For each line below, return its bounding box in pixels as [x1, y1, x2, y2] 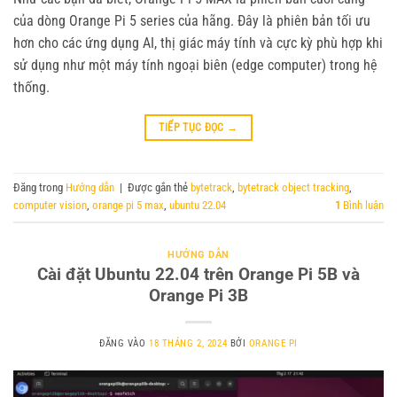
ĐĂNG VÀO [99, 338, 150, 350]
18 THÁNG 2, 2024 [149, 338, 228, 350]
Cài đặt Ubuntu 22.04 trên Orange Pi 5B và [37, 264, 360, 285]
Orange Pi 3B [149, 285, 248, 307]
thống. [13, 78, 50, 96]
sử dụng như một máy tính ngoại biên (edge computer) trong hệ [13, 56, 378, 74]
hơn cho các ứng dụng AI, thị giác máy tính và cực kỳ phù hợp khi [13, 34, 383, 51]
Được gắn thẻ [128, 180, 191, 194]
